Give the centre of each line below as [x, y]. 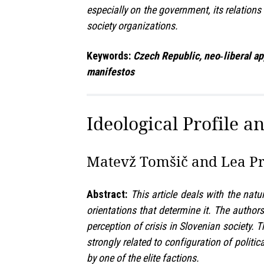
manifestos [110, 72]
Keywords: [109, 56]
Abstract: [107, 194]
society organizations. [132, 26]
